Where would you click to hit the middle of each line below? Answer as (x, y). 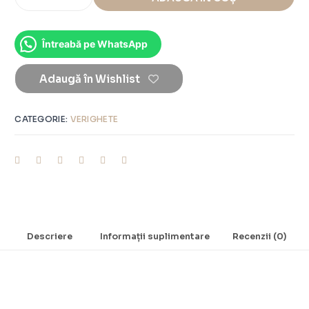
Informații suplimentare (154, 237)
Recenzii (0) (259, 237)
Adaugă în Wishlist (90, 79)
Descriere (50, 237)
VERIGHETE (94, 119)
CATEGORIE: (42, 119)
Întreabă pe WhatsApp (95, 44)
